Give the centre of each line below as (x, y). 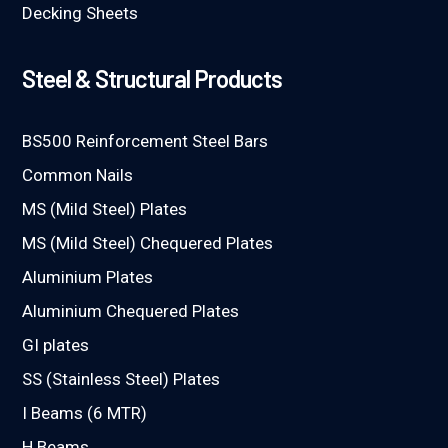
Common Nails (78, 175)
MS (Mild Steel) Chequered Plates (148, 243)
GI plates (56, 345)
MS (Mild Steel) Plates (105, 209)
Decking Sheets (80, 13)
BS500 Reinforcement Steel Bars (145, 141)
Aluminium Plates (88, 277)
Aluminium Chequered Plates (131, 311)
